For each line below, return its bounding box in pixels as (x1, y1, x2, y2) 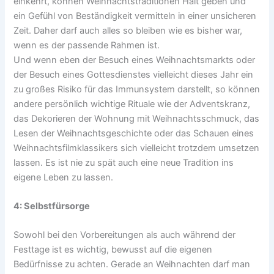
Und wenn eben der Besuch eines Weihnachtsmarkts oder (13, 54, 256, 65)
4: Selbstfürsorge (13, 200, 91, 212)
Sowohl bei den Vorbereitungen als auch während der (13, 229, 236, 241)
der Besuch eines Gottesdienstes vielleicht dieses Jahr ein (13, 68, 254, 80)
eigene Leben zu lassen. (13, 171, 114, 183)
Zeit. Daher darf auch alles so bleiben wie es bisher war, (13, 24, 243, 36)
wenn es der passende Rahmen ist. (13, 39, 160, 51)
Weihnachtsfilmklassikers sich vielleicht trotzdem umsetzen (13, 142, 260, 154)
